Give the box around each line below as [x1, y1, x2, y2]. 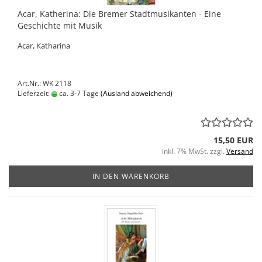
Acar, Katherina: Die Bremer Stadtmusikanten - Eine [18, 8, 221, 19]
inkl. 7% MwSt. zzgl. [162, 146, 226, 156]
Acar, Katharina [18, 40, 70, 51]
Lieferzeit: [18, 88, 51, 98]
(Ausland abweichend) [101, 88, 173, 98]
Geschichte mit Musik [18, 20, 102, 31]
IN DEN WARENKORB [92, 171, 170, 181]
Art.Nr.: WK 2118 [18, 78, 71, 88]
